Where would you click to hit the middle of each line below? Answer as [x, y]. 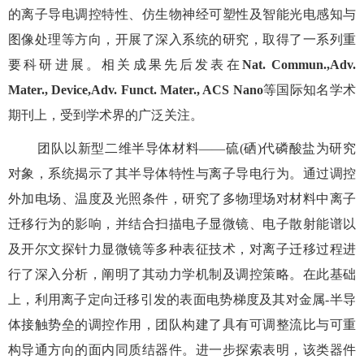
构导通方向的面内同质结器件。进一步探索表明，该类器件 [182, 349]
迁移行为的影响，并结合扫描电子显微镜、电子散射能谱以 [182, 223]
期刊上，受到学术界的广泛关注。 [106, 115]
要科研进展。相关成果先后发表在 [125, 64]
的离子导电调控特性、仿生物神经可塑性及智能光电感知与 [182, 14]
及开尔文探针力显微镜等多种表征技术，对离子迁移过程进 [182, 249]
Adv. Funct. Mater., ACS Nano [177, 89]
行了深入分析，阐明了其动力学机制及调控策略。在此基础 [182, 274]
